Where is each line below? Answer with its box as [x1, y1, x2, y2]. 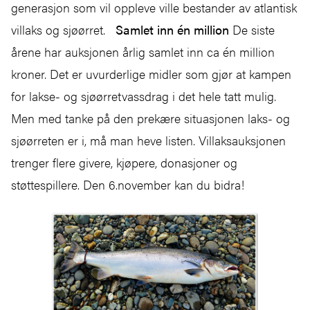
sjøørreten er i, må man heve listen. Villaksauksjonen [11, 131, 286, 149]
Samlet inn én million [116, 20, 229, 38]
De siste [229, 20, 275, 38]
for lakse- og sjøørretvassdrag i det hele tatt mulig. [11, 86, 280, 104]
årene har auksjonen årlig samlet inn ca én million [11, 42, 275, 60]
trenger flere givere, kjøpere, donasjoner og [11, 153, 237, 171]
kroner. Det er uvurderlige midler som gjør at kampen [11, 64, 291, 82]
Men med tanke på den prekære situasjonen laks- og [11, 109, 290, 127]
